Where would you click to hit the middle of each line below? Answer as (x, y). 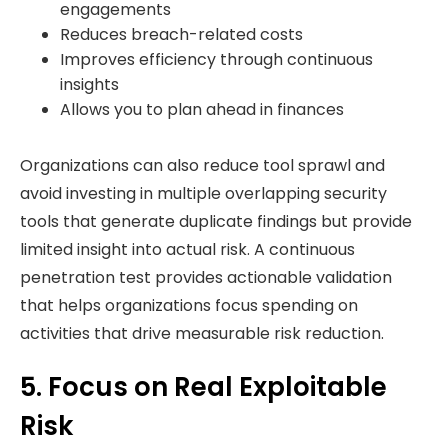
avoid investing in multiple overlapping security (203, 194)
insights (89, 85)
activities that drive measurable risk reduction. (202, 334)
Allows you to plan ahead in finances (202, 110)
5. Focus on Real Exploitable (203, 387)
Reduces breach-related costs (181, 35)
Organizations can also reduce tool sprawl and (202, 166)
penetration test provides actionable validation (206, 278)
